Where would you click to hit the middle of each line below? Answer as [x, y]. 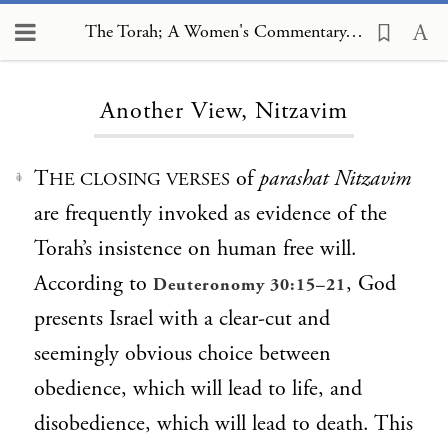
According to [93, 284]
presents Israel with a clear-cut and [182, 319]
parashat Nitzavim [335, 179]
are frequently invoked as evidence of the [210, 214]
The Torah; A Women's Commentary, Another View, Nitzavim [354, 31]
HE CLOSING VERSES [139, 179]
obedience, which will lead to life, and [198, 389]
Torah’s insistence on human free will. [195, 249]
